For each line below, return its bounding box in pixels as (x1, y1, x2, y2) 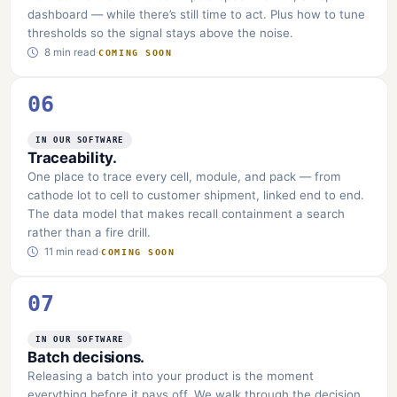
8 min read (42, 46, 97, 59)
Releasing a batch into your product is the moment (27, 368, 315, 383)
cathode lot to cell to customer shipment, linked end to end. (27, 187, 365, 202)
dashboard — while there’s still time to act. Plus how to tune (27, 6, 366, 21)
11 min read (42, 245, 99, 259)
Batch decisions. (27, 347, 145, 366)
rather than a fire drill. (27, 224, 152, 239)
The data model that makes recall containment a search (27, 206, 346, 221)
